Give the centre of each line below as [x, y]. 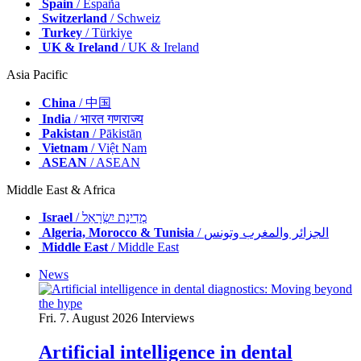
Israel [57, 218]
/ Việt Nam [117, 148]
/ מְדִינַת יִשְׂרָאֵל [114, 218]
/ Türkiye [107, 33]
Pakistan [66, 134]
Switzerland [75, 19]
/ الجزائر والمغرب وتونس [266, 233]
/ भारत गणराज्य [107, 119]
